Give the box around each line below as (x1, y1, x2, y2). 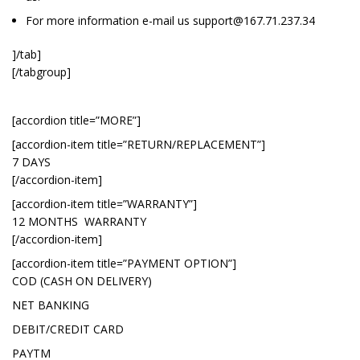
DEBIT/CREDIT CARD (12, 321, 124, 337)
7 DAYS (12, 154, 51, 170)
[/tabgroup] (12, 64, 71, 80)
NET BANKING (12, 297, 89, 313)
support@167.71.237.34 (193, 13, 315, 28)
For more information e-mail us (26, 13, 193, 28)
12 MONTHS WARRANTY (12, 214, 146, 229)
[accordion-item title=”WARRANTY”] (12, 196, 197, 211)
